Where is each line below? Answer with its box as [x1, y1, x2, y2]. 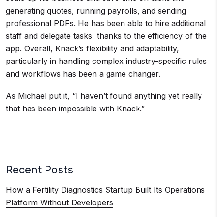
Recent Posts [6, 163, 73, 176]
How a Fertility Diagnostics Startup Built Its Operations [6, 185, 205, 195]
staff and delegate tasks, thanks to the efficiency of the [6, 31, 207, 41]
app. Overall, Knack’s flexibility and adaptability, [6, 43, 179, 53]
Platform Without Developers [6, 197, 113, 207]
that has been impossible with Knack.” [6, 103, 145, 113]
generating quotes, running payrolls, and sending [6, 5, 186, 15]
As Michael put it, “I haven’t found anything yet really [6, 91, 202, 101]
